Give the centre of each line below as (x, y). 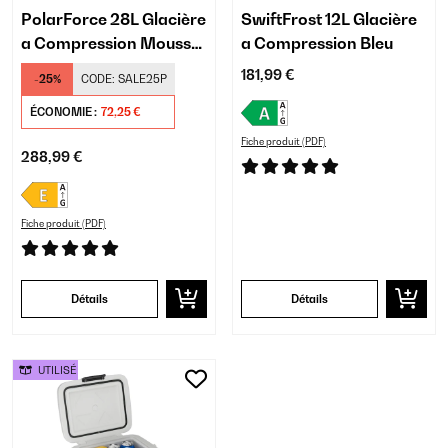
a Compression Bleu (317, 43)
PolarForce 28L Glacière (113, 19)
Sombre (52, 67)
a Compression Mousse (110, 43)
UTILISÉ (56, 370)
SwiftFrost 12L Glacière (329, 19)
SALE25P (142, 79)
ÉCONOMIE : (64, 112)
